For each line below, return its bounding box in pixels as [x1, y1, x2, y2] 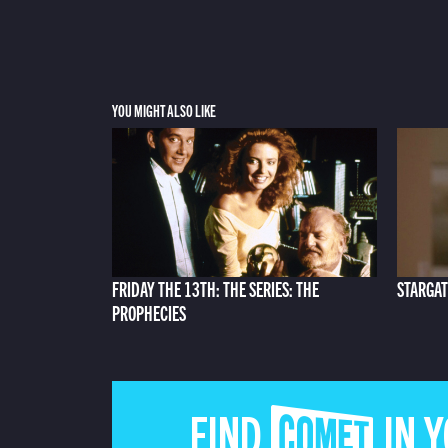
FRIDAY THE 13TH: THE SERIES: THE [111, 275, 319, 301]
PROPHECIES [111, 299, 186, 325]
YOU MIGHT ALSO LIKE [111, 100, 216, 121]
